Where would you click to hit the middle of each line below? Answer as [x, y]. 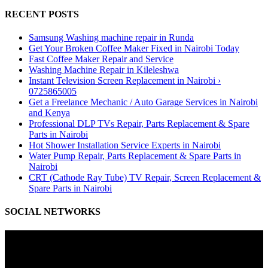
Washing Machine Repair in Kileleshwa [104, 70]
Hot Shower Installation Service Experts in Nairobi [125, 145]
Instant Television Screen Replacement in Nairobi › [125, 81]
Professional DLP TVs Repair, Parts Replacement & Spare [139, 124]
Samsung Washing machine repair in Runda [111, 38]
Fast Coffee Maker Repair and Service [101, 59]
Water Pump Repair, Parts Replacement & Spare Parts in [135, 156]
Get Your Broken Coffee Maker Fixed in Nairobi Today [134, 48]
